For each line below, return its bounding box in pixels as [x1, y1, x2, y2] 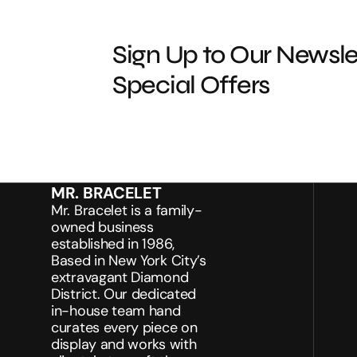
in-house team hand [51, 301, 181, 320]
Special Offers [112, 69, 270, 100]
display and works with [51, 335, 197, 354]
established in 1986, [51, 234, 175, 253]
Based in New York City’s [51, 251, 206, 270]
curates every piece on [51, 318, 198, 337]
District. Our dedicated [51, 284, 197, 304]
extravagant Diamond [51, 268, 189, 287]
